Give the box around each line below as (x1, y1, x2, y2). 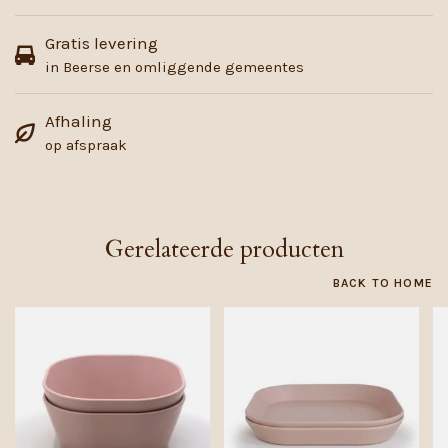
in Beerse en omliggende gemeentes (45, 58, 304, 76)
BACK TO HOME (332, 276, 433, 290)
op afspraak (45, 136, 127, 154)
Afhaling (45, 111, 112, 131)
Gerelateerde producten (104, 233, 344, 266)
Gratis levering (45, 33, 158, 53)
